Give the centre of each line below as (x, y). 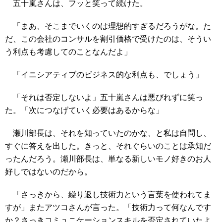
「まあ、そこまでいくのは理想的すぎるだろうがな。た (108, 26)
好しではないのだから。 (49, 172)
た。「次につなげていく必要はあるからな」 (84, 110)
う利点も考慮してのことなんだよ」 (68, 52)
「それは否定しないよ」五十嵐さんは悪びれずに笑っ (104, 97)
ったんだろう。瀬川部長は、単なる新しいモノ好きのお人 (108, 159)
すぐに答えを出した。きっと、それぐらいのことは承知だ (108, 146)
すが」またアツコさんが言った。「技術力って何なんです (108, 207)
